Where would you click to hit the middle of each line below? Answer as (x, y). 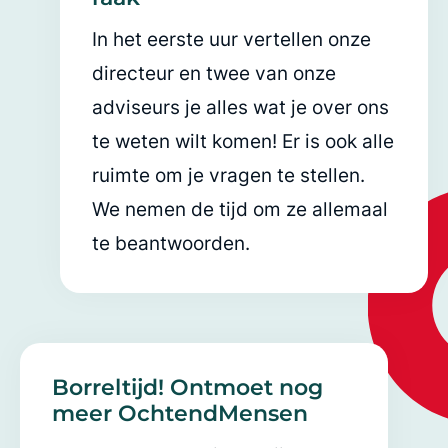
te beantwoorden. (171, 243)
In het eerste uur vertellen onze (231, 39)
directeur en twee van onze (214, 73)
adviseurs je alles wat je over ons (240, 107)
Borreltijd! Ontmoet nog (187, 387)
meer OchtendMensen (180, 413)
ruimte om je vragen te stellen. (228, 175)
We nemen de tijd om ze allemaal (240, 209)
